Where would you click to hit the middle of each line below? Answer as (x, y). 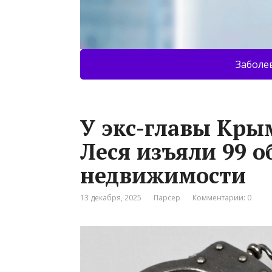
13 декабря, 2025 (111, 198)
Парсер (167, 198)
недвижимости (163, 175)
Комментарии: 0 (222, 198)
